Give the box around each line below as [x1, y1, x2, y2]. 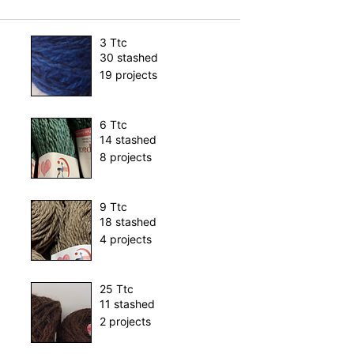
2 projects [99, 314, 151, 329]
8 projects [99, 150, 152, 164]
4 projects [99, 232, 152, 247]
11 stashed [99, 297, 155, 311]
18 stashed [99, 215, 156, 229]
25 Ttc [99, 282, 134, 296]
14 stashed [99, 133, 156, 147]
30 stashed [99, 51, 158, 65]
